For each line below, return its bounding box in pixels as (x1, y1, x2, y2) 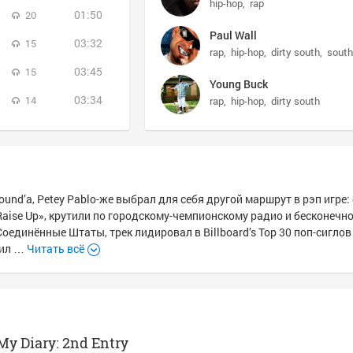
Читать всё (27, 241, 84, 256)
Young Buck (210, 76, 268, 91)
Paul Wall (210, 28, 257, 43)
